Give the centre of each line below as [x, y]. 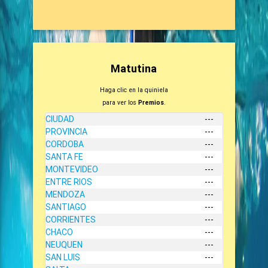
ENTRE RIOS [69, 182]
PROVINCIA [67, 131]
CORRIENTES [71, 219]
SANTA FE [65, 156]
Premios [151, 102]
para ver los [120, 102]
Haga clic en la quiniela [134, 89]
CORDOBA [65, 144]
